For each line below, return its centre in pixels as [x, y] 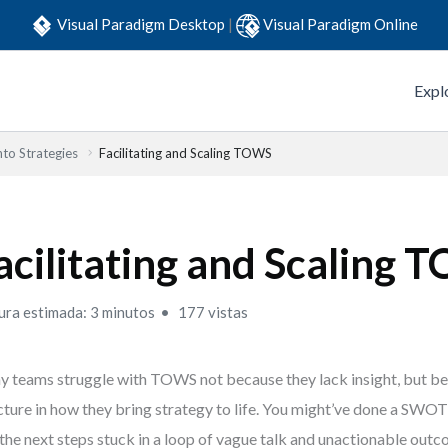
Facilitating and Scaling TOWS [185, 153]
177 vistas [212, 312]
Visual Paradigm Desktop [142, 23]
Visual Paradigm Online [340, 23]
